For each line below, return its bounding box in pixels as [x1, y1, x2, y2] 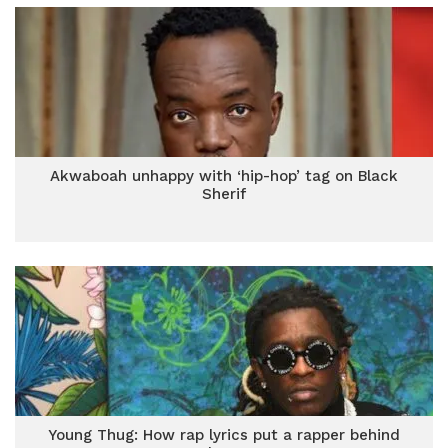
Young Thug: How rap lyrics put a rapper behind [48, 426, 400, 444]
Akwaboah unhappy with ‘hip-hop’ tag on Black [50, 167, 398, 185]
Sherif [202, 185, 246, 203]
